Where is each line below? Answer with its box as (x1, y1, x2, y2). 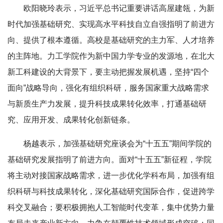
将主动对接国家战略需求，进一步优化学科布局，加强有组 (7, 171, 215, 180)
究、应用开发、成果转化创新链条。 (7, 115, 135, 124)
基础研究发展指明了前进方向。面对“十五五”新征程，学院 (7, 155, 212, 164)
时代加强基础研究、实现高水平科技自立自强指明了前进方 (7, 20, 215, 28)
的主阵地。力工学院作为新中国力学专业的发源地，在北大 (7, 52, 215, 60)
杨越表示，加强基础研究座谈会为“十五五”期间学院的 (23, 139, 212, 148)
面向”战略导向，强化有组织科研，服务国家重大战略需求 (7, 84, 209, 92)
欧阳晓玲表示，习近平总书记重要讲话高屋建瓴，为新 (23, 4, 215, 12)
